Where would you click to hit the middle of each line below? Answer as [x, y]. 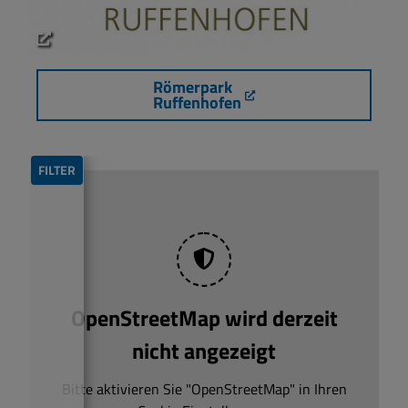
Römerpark [193, 87]
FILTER [56, 170]
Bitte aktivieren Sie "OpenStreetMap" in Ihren [204, 389]
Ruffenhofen [197, 103]
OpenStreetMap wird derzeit [204, 318]
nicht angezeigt [204, 351]
